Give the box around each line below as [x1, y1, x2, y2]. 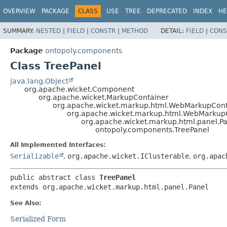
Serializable [10, 152, 59, 160]
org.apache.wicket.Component [24, 85, 134, 93]
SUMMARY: [3, 27, 36, 34]
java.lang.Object [10, 77, 68, 85]
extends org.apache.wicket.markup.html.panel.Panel [10, 182, 209, 191]
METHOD [122, 27, 148, 34]
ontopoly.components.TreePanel [95, 125, 209, 134]
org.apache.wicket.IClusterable [67, 152, 189, 160]
